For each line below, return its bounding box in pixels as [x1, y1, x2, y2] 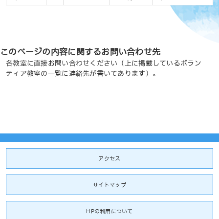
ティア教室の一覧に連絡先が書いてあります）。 [6, 70, 160, 77]
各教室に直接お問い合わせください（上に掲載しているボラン [6, 60, 201, 67]
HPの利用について [86, 208, 133, 215]
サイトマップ [93, 182, 126, 188]
